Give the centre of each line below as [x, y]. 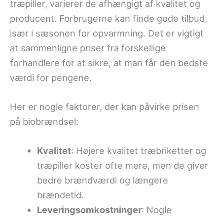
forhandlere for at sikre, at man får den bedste [109, 62]
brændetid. [60, 195]
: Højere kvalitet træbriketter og [138, 151]
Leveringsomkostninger [89, 210]
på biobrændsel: [44, 122]
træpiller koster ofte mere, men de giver [122, 166]
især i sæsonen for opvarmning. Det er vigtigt [107, 33]
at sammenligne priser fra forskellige [88, 48]
